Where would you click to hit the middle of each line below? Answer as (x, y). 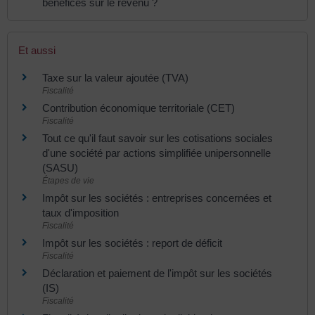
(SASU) (60, 167)
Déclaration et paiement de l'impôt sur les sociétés (157, 273)
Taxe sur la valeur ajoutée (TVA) (115, 77)
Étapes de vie (68, 180)
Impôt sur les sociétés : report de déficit (132, 243)
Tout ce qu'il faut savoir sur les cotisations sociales (157, 138)
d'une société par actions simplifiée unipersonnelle (156, 153)
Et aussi (37, 50)
